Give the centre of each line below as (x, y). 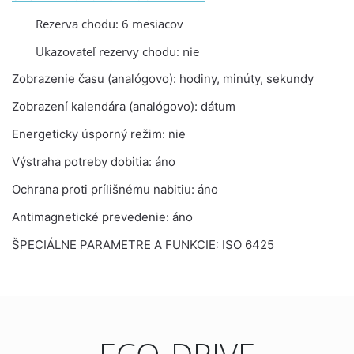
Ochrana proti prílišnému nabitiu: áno (115, 189)
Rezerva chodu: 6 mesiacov (109, 24)
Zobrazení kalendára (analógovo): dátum (124, 106)
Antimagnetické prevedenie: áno (102, 217)
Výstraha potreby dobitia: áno (94, 162)
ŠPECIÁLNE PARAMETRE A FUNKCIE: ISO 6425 (143, 245)
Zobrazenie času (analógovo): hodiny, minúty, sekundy (163, 79)
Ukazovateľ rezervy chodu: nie (117, 51)
